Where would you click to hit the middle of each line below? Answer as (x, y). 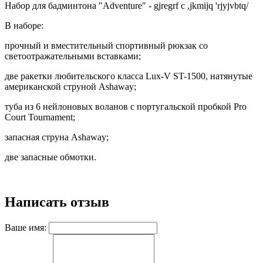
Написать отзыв (57, 202)
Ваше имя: (26, 227)
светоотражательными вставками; (73, 56)
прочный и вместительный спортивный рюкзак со (106, 45)
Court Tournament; (40, 117)
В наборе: (24, 26)
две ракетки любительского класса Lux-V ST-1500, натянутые (129, 76)
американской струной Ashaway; (70, 87)
